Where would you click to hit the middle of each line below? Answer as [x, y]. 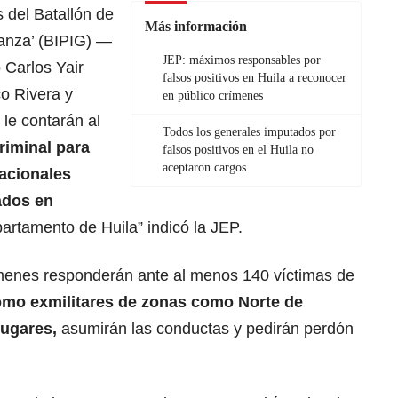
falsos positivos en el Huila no [238, 150]
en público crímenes [213, 96]
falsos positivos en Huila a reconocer [255, 78]
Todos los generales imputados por [249, 132]
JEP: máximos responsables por [242, 60]
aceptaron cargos [204, 168]
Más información [196, 27]
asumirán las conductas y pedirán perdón [207, 329]
